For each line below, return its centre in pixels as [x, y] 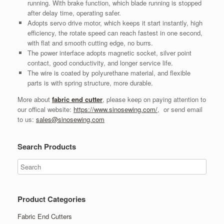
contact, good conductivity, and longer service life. [100, 63]
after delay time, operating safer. [74, 13]
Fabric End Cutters [45, 216]
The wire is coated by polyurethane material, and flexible [109, 73]
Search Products [47, 147]
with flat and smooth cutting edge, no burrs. [90, 43]
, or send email [180, 109]
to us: [27, 119]
